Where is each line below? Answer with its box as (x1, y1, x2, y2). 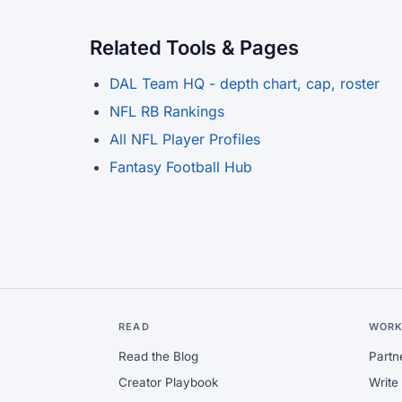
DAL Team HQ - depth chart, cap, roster (109, 74, 380, 92)
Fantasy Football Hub (109, 158, 252, 176)
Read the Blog (118, 349, 198, 363)
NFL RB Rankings (109, 102, 224, 120)
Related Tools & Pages (90, 36, 299, 59)
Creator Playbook (118, 375, 218, 389)
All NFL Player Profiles (109, 130, 260, 148)
